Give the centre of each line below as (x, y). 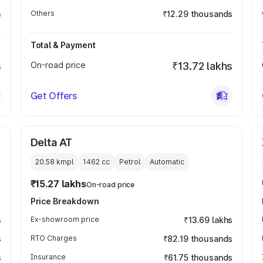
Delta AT (51, 142)
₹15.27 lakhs (58, 184)
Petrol (129, 162)
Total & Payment (63, 45)
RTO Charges (53, 238)
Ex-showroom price (65, 219)
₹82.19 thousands (198, 239)
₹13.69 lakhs (208, 220)
